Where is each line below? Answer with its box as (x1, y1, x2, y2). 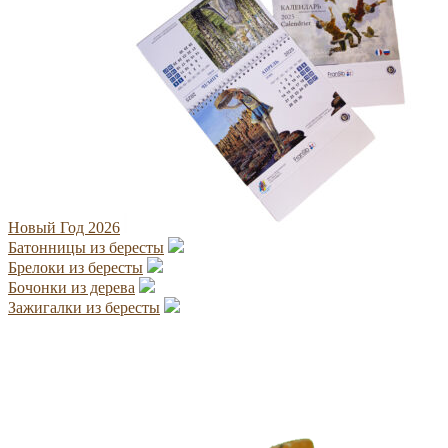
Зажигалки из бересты (8, 298, 160, 316)
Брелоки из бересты (8, 258, 143, 276)
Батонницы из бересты (8, 238, 164, 256)
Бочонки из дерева (8, 278, 135, 296)
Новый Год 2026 (8, 218, 120, 236)
